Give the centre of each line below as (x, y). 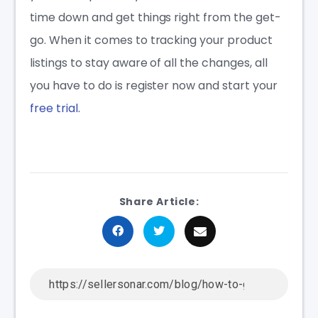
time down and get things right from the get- (155, 17)
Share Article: (159, 201)
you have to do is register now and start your (154, 85)
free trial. (55, 108)
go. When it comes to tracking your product (151, 40)
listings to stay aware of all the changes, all (149, 62)
